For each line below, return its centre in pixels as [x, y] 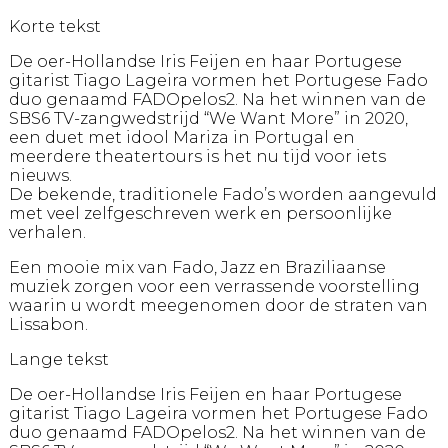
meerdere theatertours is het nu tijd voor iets [197, 156]
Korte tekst [54, 26]
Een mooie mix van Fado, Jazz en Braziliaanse [197, 267]
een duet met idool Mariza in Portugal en [181, 137]
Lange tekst [58, 359]
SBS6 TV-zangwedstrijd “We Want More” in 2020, [208, 118]
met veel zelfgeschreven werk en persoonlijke [200, 213]
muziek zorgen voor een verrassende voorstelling [214, 286]
